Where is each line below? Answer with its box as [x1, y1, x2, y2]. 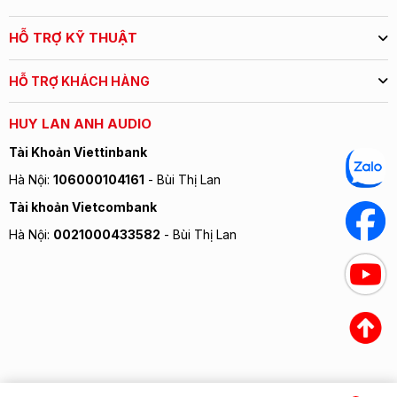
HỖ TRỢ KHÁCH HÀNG [9, 73, 150, 89]
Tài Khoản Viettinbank [9, 144, 147, 160]
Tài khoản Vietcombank [9, 198, 157, 214]
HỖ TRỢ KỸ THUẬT [9, 28, 137, 46]
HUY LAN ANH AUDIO [9, 114, 152, 132]
